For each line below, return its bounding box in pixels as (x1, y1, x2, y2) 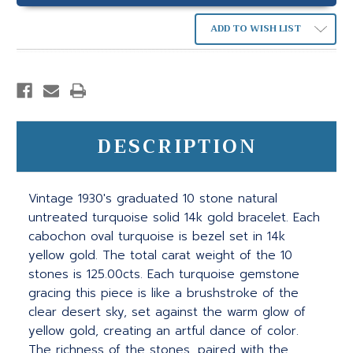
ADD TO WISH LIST (210, 20, 301, 37)
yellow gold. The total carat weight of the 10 (28, 247, 292, 265)
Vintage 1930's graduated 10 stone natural (28, 190, 277, 208)
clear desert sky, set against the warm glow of (28, 303, 306, 321)
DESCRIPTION (96, 130, 257, 164)
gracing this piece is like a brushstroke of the (28, 284, 299, 303)
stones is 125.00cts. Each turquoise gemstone (28, 266, 299, 284)
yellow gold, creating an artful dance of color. (28, 322, 299, 340)
